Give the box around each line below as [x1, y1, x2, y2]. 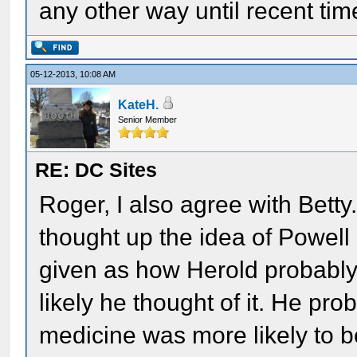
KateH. [118, 98, 159, 112]
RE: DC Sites [35, 159, 158, 181]
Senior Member [118, 115, 178, 124]
